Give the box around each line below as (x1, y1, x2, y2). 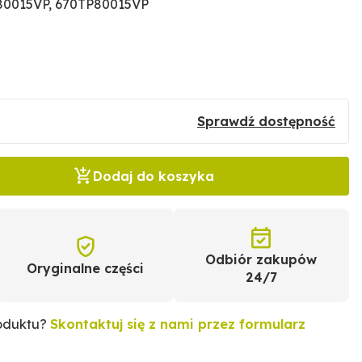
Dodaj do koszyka (93, 168, 214, 184)
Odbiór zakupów (205, 251, 318, 267)
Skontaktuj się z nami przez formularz (50, 316, 305, 332)
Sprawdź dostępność (197, 113, 335, 129)
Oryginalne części (27, 260, 145, 276)
